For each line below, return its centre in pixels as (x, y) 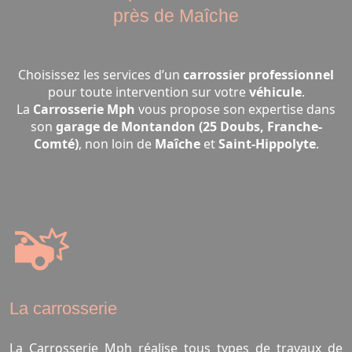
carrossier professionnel (258, 74)
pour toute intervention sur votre (148, 92)
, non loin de (116, 143)
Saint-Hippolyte (267, 143)
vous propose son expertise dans (235, 109)
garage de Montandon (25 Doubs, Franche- (189, 126)
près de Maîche (176, 15)
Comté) (56, 143)
